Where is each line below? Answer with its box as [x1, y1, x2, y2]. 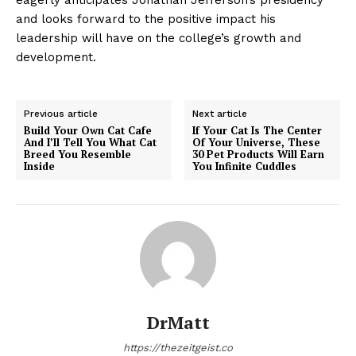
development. [16, 49, 96, 64]
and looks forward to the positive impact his [16, 11, 276, 26]
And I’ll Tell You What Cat [24, 134, 157, 149]
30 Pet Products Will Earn [192, 146, 325, 161]
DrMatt [146, 310, 210, 334]
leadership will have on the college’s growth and [16, 30, 301, 45]
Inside [24, 158, 55, 173]
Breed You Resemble [24, 146, 131, 161]
